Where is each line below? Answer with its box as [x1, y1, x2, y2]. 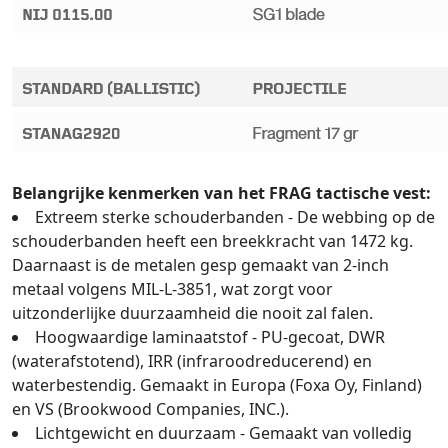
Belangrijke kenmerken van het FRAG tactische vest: [12, 182, 431, 204]
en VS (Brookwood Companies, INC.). [12, 398, 289, 420]
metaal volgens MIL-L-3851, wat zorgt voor [12, 278, 333, 300]
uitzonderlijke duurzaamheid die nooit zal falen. [12, 302, 373, 324]
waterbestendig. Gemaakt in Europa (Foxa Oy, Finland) [12, 374, 422, 396]
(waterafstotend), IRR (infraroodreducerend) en [12, 350, 372, 372]
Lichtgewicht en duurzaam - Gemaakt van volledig [35, 422, 412, 444]
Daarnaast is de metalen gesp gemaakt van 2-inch [12, 254, 389, 276]
